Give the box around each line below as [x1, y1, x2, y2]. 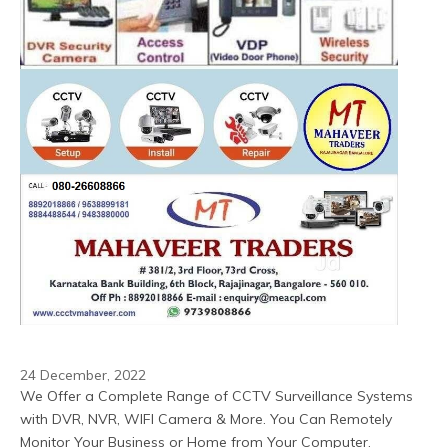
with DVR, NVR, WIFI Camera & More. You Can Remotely [20, 409, 392, 428]
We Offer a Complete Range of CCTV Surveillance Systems [20, 386, 413, 405]
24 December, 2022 [20, 365, 146, 384]
